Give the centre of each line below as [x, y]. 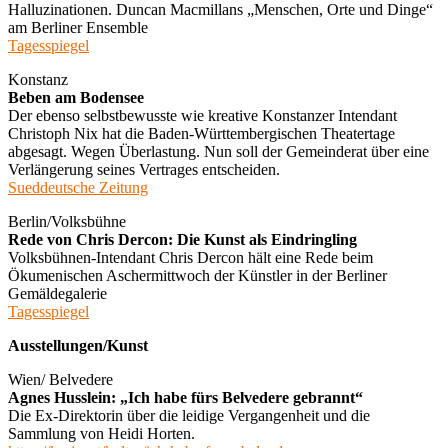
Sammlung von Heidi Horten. [101, 433]
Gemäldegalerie [57, 293]
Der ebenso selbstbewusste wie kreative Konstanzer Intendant [202, 115]
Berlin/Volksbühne [67, 221]
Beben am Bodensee [76, 97]
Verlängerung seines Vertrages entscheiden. [144, 169]
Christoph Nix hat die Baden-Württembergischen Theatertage [201, 133]
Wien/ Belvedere [60, 379]
